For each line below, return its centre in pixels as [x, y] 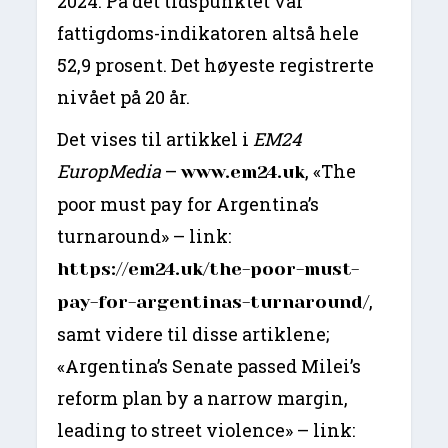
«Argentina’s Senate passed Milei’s [209, 366]
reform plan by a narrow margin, [203, 398]
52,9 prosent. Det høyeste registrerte [216, 65]
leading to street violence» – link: [206, 430]
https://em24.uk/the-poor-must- [208, 269]
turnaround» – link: [144, 236]
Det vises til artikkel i [155, 139]
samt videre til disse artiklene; [193, 334]
